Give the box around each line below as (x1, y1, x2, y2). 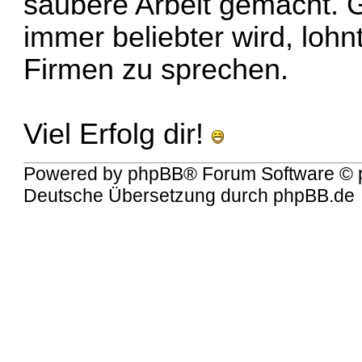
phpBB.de (273, 185, 356, 207)
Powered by (23, 163, 128, 185)
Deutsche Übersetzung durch (23, 185, 274, 207)
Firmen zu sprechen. (23, 53, 289, 86)
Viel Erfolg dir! (23, 118, 213, 151)
